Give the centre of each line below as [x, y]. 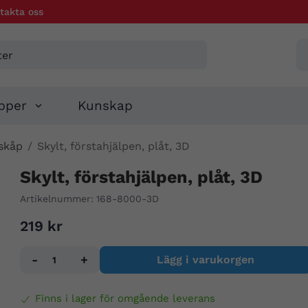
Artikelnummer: [56, 199]
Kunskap [106, 106]
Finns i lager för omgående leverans [125, 299]
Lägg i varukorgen [205, 260]
